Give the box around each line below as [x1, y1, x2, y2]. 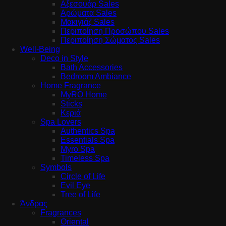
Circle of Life [61, 172, 105, 181]
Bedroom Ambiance [61, 72, 131, 81]
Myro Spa [61, 144, 95, 153]
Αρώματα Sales [61, 8, 117, 17]
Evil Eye [61, 181, 90, 190]
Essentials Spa [61, 135, 115, 144]
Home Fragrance [40, 81, 101, 90]
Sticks [61, 99, 82, 108]
